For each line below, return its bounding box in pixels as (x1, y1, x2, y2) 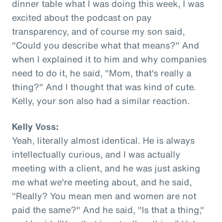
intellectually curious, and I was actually (12, 147, 180, 161)
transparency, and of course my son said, (12, 24, 185, 38)
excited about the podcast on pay (12, 10, 152, 24)
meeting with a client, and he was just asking (12, 161, 200, 174)
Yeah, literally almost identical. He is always (12, 133, 195, 147)
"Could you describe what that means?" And (12, 38, 199, 52)
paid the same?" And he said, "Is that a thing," (12, 203, 204, 216)
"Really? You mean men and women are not (12, 189, 196, 202)
